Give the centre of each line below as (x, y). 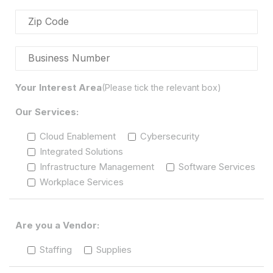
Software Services (217, 166)
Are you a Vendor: (57, 225)
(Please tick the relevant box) (161, 87)
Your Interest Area (58, 87)
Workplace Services (82, 182)
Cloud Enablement (78, 136)
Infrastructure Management (97, 166)
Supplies (114, 249)
